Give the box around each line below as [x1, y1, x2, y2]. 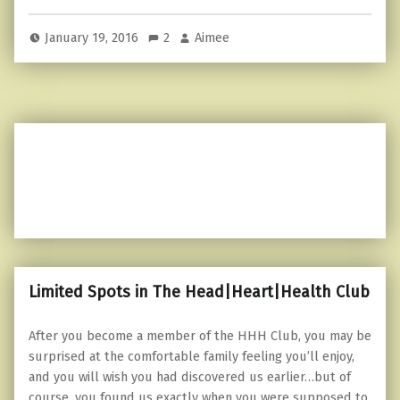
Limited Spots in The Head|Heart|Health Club [29, 282, 370, 303]
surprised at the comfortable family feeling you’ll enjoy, [29, 348, 354, 365]
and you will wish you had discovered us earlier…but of [29, 369, 351, 386]
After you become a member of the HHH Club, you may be [29, 328, 371, 345]
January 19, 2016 [45, 29, 143, 46]
